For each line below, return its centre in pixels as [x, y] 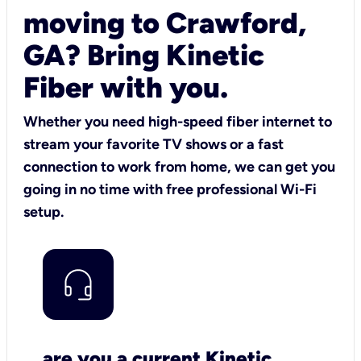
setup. [44, 212]
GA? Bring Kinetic [144, 55]
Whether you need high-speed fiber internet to [178, 121]
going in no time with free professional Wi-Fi [170, 189]
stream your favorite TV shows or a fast [154, 144]
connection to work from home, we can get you [179, 166]
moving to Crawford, [165, 23]
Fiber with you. [126, 87]
